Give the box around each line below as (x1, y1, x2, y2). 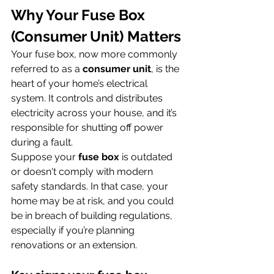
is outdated (119, 150, 175, 163)
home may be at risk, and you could (11, 194, 176, 207)
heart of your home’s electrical (11, 77, 150, 89)
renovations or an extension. (11, 239, 137, 251)
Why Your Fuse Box (11, 6, 149, 24)
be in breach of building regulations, (11, 209, 175, 221)
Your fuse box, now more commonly (11, 48, 180, 60)
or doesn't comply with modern (11, 165, 155, 177)
